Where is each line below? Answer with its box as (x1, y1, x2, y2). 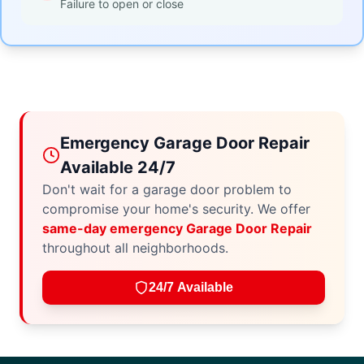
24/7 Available (149, 280, 233, 294)
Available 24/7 (60, 158, 175, 177)
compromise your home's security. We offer (42, 201, 310, 217)
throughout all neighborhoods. (42, 240, 228, 256)
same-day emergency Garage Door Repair (42, 220, 312, 236)
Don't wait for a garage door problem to (42, 181, 292, 197)
